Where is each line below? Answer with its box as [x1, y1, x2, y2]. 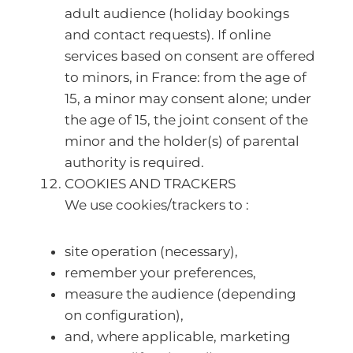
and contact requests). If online [65, 27, 271, 43]
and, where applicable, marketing [65, 329, 291, 344]
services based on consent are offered [65, 48, 315, 64]
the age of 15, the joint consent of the [65, 112, 308, 128]
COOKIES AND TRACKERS [65, 176, 236, 191]
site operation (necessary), [65, 243, 238, 259]
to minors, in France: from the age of [65, 69, 307, 85]
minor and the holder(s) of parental [65, 133, 299, 149]
